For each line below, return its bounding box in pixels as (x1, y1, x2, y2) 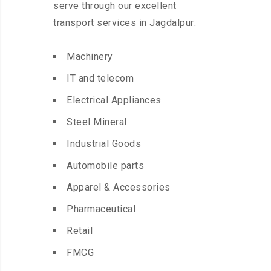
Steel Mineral (67, 116, 127, 128)
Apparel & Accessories (67, 181, 171, 194)
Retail (67, 225, 93, 237)
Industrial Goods (67, 138, 141, 150)
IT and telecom (67, 73, 134, 85)
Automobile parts (67, 160, 144, 172)
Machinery (67, 51, 113, 63)
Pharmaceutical (67, 203, 135, 215)
